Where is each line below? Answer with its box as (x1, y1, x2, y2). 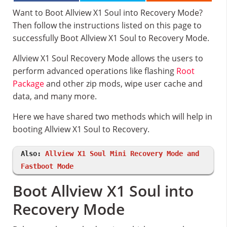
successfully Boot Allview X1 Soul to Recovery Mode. (13, 32, 209, 44)
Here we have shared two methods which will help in (13, 111, 212, 122)
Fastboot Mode (21, 162, 73, 170)
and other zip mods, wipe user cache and (44, 78, 203, 89)
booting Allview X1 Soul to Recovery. (13, 124, 149, 135)
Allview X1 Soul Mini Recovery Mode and (45, 149, 199, 158)
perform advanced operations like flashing (13, 65, 176, 77)
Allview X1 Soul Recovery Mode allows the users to (13, 53, 203, 64)
